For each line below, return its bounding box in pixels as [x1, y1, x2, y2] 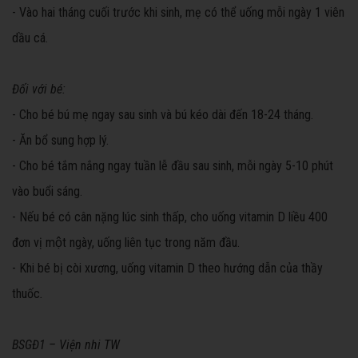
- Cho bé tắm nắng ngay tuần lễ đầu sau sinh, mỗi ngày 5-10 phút [12, 157, 333, 173]
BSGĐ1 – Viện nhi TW [12, 336, 120, 352]
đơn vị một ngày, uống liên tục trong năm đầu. [12, 234, 240, 250]
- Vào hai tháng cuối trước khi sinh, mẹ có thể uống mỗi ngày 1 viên [12, 4, 344, 20]
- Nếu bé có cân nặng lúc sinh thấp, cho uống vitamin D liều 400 [12, 209, 328, 225]
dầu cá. [12, 30, 48, 46]
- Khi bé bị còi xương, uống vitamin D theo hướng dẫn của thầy [12, 260, 323, 276]
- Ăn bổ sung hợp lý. [12, 132, 109, 148]
